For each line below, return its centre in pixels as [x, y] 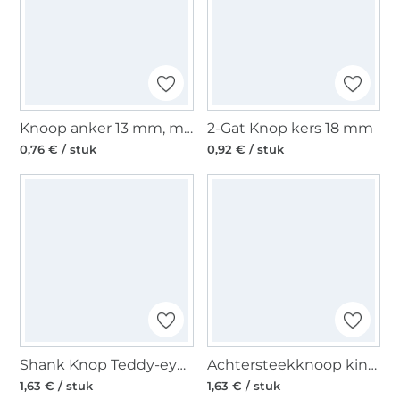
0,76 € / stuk [58, 150]
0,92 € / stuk [245, 150]
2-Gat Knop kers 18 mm [290, 129]
